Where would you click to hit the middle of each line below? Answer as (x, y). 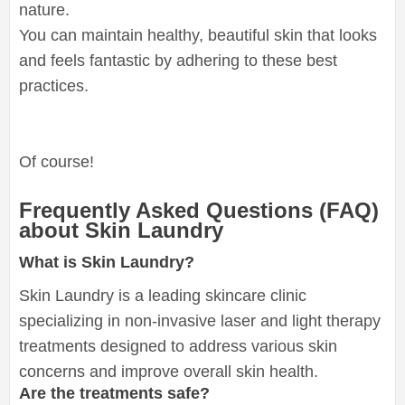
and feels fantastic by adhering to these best (178, 60)
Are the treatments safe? (114, 393)
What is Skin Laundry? (107, 262)
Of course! (57, 161)
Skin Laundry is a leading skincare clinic (163, 295)
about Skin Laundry (121, 230)
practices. (54, 85)
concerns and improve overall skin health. (169, 371)
